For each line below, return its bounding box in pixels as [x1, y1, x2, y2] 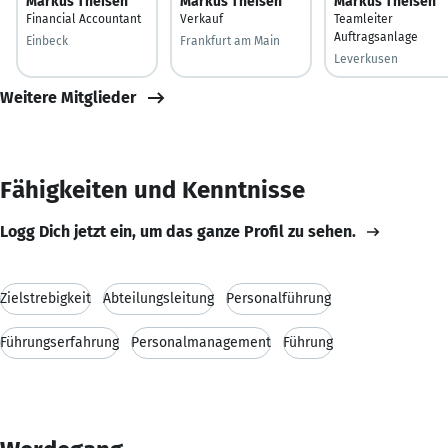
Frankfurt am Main [180, 33, 280, 48]
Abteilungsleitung [103, 289, 214, 307]
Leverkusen [334, 51, 398, 66]
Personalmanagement [131, 333, 271, 351]
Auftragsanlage [334, 29, 418, 44]
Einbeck [26, 33, 68, 48]
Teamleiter [334, 11, 393, 26]
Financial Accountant [26, 11, 141, 26]
